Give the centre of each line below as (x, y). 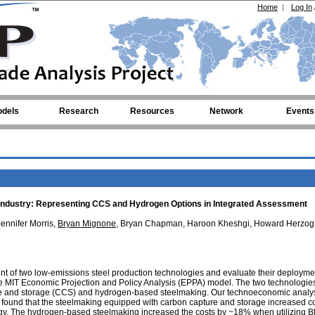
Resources (152, 111)
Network (226, 111)
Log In (302, 7)
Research (78, 111)
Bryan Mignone (87, 224)
